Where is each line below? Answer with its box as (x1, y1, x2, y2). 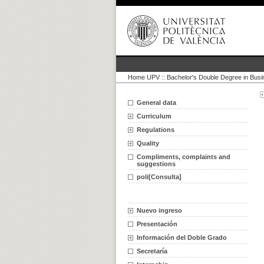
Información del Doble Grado (137, 234, 227, 241)
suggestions (137, 160, 176, 167)
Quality (137, 140, 159, 147)
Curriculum (137, 113, 171, 120)
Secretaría (137, 247, 167, 255)
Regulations (137, 126, 174, 133)
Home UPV (128, 74, 160, 81)
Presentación (137, 220, 177, 227)
